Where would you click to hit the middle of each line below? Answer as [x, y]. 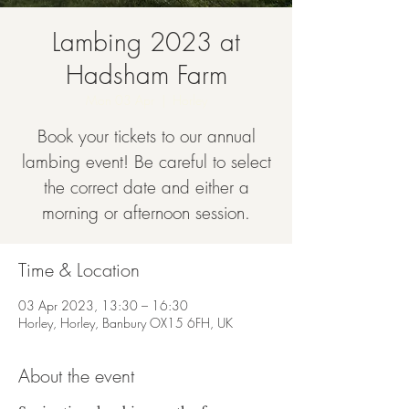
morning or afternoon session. [146, 213]
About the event [76, 376]
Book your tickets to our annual [146, 136]
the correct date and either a [146, 187]
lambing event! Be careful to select [146, 162]
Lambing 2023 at [146, 42]
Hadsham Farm [146, 74]
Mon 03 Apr [120, 100]
